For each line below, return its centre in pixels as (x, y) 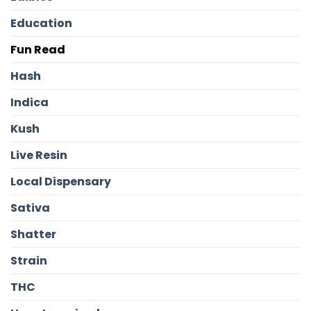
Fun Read (38, 50)
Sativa (30, 208)
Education (41, 24)
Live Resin (39, 155)
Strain (29, 261)
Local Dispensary (61, 182)
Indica (30, 103)
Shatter (33, 235)
